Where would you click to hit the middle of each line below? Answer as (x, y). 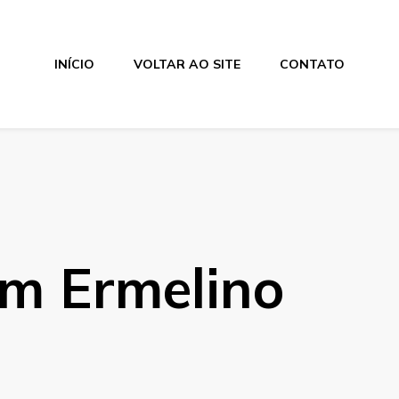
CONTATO (312, 64)
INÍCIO (74, 64)
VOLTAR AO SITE (187, 64)
